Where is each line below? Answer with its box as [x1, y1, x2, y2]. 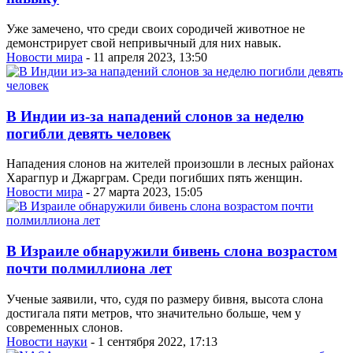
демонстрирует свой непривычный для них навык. [6, 35, 281, 50]
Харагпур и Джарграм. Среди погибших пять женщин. [6, 171, 303, 185]
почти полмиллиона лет [6, 260, 172, 277]
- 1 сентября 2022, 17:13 [87, 334, 217, 348]
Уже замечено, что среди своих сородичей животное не [6, 21, 305, 35]
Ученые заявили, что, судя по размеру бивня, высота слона [6, 292, 323, 306]
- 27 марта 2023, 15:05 [83, 185, 203, 199]
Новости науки [6, 334, 87, 348]
